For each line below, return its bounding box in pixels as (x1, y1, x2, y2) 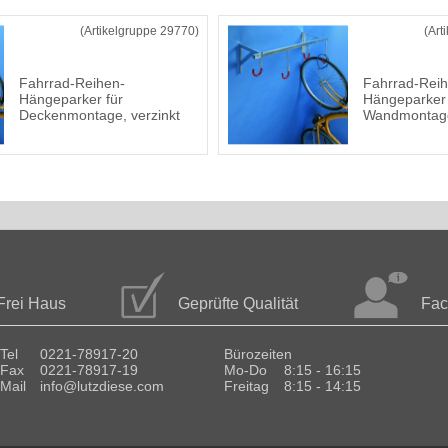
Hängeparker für (19, 91, 123, 107)
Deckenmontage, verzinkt (19, 107, 180, 123)
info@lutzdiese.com (40, 378, 164, 394)
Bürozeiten (224, 346, 292, 362)
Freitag (224, 378, 269, 394)
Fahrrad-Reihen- (19, 75, 125, 91)
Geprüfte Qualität (178, 295, 298, 312)
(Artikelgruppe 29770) (80, 24, 199, 38)
